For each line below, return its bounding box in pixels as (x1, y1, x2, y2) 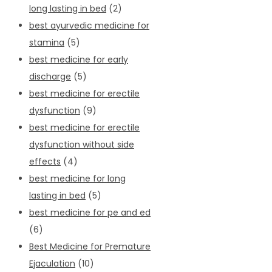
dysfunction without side (29, 138, 134, 151)
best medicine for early (29, 53, 128, 66)
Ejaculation (29, 257, 75, 270)
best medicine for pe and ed (29, 206, 151, 219)
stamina (29, 36, 64, 49)
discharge (29, 70, 71, 83)
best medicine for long (29, 172, 126, 185)
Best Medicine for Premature (29, 240, 151, 253)
